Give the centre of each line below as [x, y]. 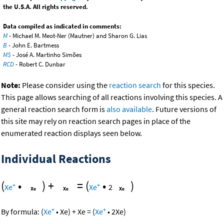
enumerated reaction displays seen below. [71, 133]
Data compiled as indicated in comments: [62, 26]
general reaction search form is [54, 109]
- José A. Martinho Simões [46, 55]
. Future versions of [184, 109]
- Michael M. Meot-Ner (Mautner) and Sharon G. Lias [77, 36]
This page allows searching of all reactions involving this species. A [112, 97]
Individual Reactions [56, 159]
